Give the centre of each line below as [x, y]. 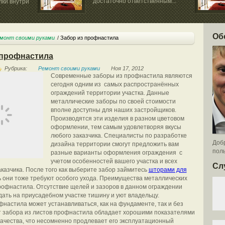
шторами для [167, 170]
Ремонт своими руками [69, 68]
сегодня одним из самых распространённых [115, 84]
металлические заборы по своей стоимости [113, 101]
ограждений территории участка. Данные [110, 93]
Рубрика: [16, 68]
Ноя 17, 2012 [127, 68]
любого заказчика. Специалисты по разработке [119, 136]
